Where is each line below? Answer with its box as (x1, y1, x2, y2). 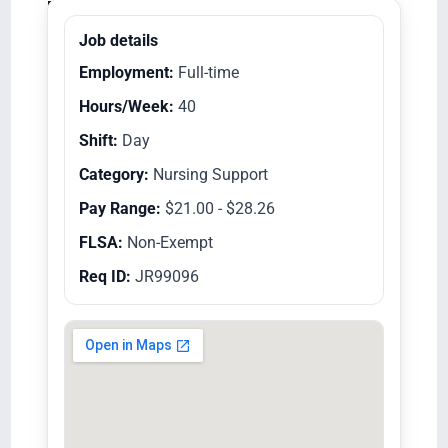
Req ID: (78, 266, 131, 286)
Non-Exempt (122, 232, 213, 252)
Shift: (78, 130, 118, 150)
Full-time (173, 62, 239, 82)
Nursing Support (148, 164, 268, 184)
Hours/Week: (78, 96, 174, 116)
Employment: (78, 62, 174, 82)
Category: (78, 164, 149, 184)
